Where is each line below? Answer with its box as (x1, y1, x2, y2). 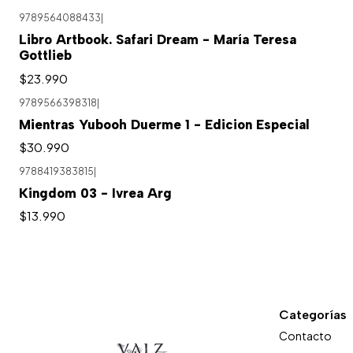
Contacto (279, 328, 332, 343)
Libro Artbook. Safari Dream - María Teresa (19, 32, 296, 48)
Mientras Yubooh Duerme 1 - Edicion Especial (19, 116, 310, 132)
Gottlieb (19, 47, 72, 64)
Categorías (279, 307, 347, 323)
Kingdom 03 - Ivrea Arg (19, 185, 172, 202)
